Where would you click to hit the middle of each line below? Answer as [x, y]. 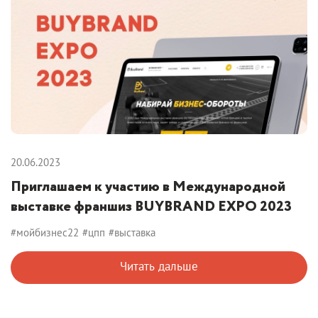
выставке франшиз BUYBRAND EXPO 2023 [151, 207]
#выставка [132, 232]
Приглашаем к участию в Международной [148, 187]
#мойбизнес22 [45, 232]
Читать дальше [159, 266]
